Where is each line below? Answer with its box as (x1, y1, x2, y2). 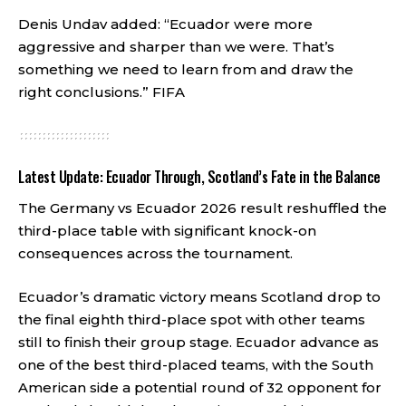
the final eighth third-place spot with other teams (18, 310, 365, 328)
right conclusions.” (18, 82, 152, 101)
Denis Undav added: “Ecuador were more (18, 14, 313, 33)
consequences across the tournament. (18, 245, 293, 262)
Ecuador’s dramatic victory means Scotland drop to (18, 287, 381, 305)
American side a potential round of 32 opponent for (18, 378, 382, 396)
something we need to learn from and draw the (18, 60, 353, 78)
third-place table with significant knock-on (18, 222, 316, 239)
